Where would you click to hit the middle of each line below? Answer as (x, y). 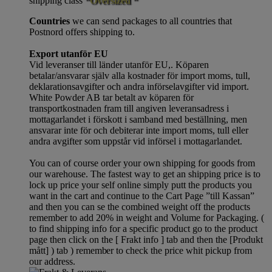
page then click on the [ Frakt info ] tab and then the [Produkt (146, 239)
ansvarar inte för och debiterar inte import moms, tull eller (139, 130)
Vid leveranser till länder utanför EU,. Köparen (119, 64)
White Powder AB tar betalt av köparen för (111, 97)
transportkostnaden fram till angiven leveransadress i (129, 108)
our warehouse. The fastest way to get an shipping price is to (145, 174)
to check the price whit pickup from (183, 250)
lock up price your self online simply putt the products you (141, 185)
